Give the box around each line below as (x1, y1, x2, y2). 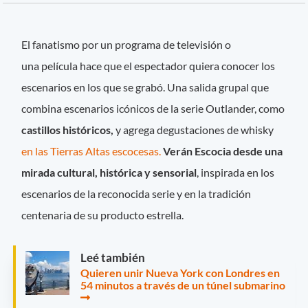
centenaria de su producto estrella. (21, 208, 184, 221)
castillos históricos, (21, 122, 114, 136)
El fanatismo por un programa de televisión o (21, 37, 232, 51)
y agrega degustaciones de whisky (113, 122, 274, 136)
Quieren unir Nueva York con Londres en (80, 265, 280, 279)
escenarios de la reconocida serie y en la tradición (21, 186, 252, 200)
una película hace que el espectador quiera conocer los (21, 58, 276, 72)
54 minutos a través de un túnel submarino (80, 278, 285, 291)
